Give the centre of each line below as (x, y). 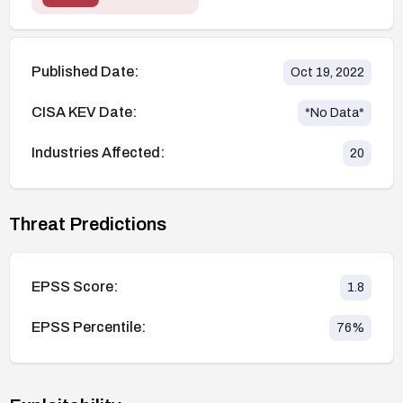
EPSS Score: (75, 287)
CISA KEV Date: (84, 112)
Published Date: (85, 72)
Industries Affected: (98, 153)
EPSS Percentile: (89, 327)
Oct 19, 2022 (327, 72)
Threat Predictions (88, 224)
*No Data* (335, 112)
